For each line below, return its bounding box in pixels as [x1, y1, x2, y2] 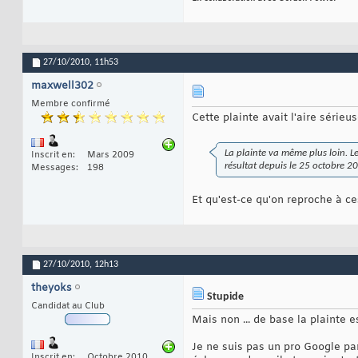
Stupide [205, 291, 244, 304]
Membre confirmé [31, 98, 110, 110]
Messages [31, 162, 76, 174]
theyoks [31, 281, 72, 296]
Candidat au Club [31, 300, 105, 312]
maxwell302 [31, 79, 93, 93]
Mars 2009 [87, 149, 134, 161]
